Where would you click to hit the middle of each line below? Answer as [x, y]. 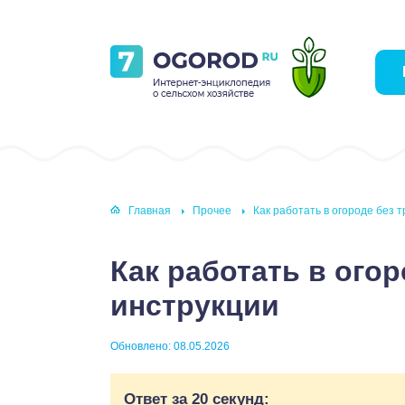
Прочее [212, 211]
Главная [150, 211]
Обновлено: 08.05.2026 [170, 346]
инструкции [195, 306]
